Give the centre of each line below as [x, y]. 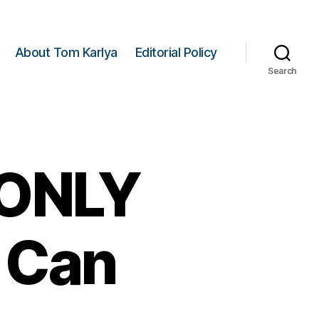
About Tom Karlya [66, 52]
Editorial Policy [176, 52]
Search [282, 71]
